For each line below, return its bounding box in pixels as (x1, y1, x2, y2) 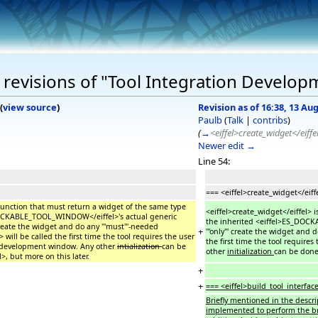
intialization (117, 241, 162, 251)
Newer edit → (198, 138, 256, 152)
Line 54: (198, 154, 230, 168)
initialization (227, 246, 274, 256)
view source (3, 100, 57, 114)
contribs (253, 113, 287, 126)
